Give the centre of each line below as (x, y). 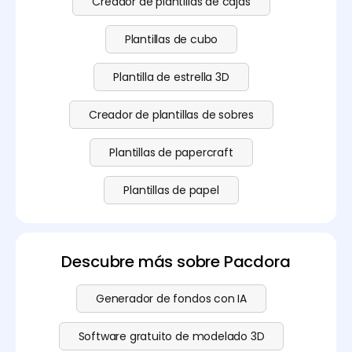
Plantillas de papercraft (171, 153)
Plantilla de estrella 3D (171, 77)
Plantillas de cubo (171, 40)
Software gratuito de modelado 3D (171, 337)
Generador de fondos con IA (171, 299)
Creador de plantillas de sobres (171, 115)
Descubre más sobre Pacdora (176, 262)
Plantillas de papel (171, 191)
